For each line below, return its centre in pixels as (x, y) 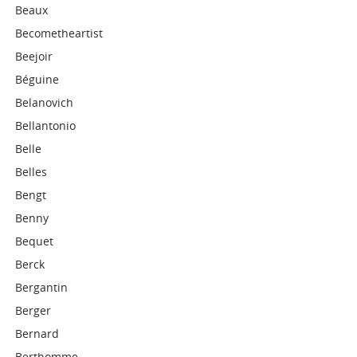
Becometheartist (59, 33)
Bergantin (42, 287)
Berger (33, 310)
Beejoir (34, 56)
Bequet (35, 241)
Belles (31, 172)
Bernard (37, 333)
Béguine (37, 79)
